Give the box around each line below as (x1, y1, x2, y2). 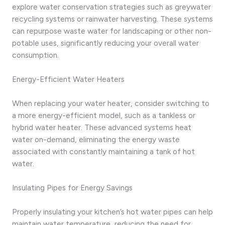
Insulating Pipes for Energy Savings (12, 183, 133, 193)
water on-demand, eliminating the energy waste (12, 134, 180, 144)
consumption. (12, 50, 59, 60)
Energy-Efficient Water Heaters (12, 74, 125, 84)
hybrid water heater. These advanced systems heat (12, 122, 191, 132)
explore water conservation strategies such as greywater (12, 2, 211, 12)
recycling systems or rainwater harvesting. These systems (12, 14, 213, 24)
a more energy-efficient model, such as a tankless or (12, 110, 195, 120)
